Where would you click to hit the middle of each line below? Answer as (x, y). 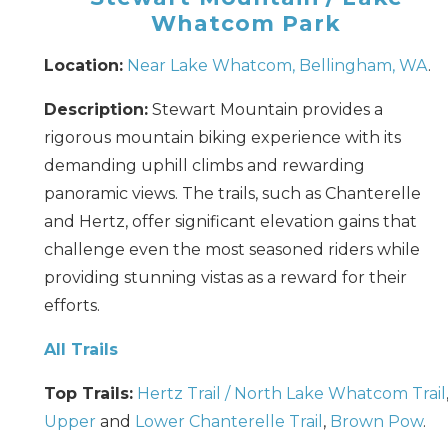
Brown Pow (376, 421)
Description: (95, 109)
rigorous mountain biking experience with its (222, 137)
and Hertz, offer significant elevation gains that (230, 221)
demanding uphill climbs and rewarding (204, 165)
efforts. (71, 305)
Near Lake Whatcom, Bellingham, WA (277, 65)
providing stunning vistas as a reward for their (225, 277)
